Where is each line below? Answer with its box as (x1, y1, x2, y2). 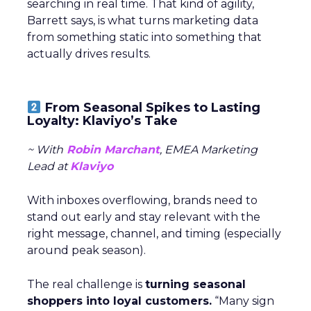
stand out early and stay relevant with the (27, 210, 260, 224)
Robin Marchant (63, 142, 160, 156)
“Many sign (212, 294, 274, 308)
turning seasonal (145, 277, 246, 291)
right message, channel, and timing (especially (27, 226, 281, 240)
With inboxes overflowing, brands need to (27, 193, 258, 207)
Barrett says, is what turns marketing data (27, 13, 258, 27)
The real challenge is (27, 277, 145, 291)
